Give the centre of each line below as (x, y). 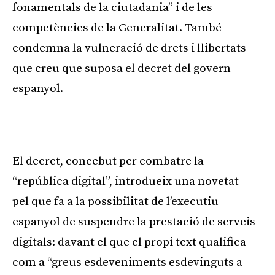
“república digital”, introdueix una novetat (126, 181)
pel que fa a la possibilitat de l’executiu (115, 201)
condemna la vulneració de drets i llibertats (129, 48)
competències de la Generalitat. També (117, 28)
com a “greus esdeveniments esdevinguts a (127, 262)
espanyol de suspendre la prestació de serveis (134, 222)
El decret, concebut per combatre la (108, 161)
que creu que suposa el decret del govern (122, 68)
